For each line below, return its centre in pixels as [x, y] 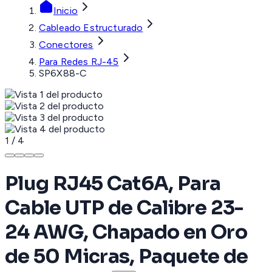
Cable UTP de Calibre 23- [124, 207]
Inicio [66, 11]
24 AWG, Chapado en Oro [126, 232]
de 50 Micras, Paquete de [127, 256]
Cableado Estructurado [91, 28]
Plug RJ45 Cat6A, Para [113, 183]
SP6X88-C [63, 73]
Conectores [66, 45]
